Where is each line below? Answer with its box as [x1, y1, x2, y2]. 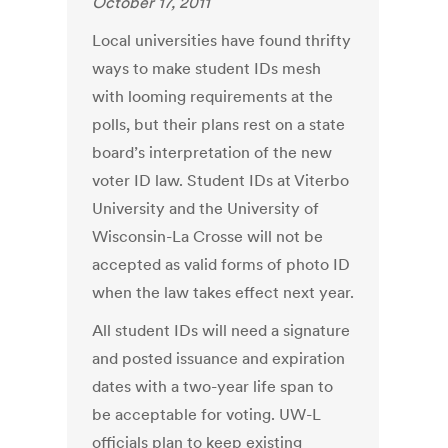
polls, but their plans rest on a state [92, 114, 346, 135]
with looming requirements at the [92, 86, 334, 107]
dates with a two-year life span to [92, 376, 334, 397]
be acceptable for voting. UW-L [92, 404, 322, 425]
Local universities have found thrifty [92, 30, 352, 51]
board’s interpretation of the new [92, 142, 333, 163]
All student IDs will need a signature [92, 320, 351, 341]
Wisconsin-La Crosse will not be [92, 226, 324, 247]
